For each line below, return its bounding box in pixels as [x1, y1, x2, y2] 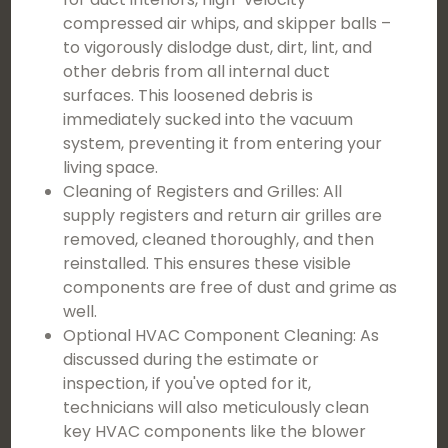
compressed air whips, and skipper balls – [63, 12, 392, 35]
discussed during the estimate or [63, 348, 320, 371]
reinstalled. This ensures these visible [63, 252, 352, 275]
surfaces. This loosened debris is [63, 84, 314, 107]
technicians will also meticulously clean [63, 396, 370, 419]
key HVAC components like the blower [63, 420, 367, 443]
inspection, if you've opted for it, [63, 372, 312, 395]
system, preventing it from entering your [63, 132, 383, 155]
